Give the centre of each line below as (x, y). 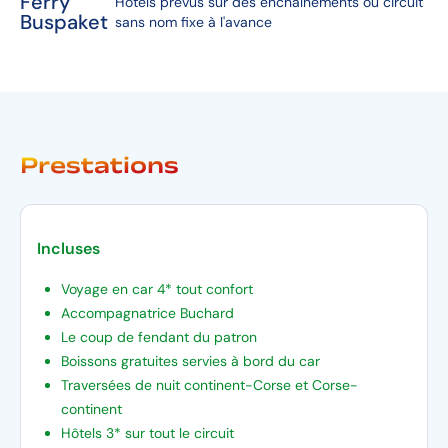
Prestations (99, 165)
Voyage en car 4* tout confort (157, 289)
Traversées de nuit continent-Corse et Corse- (209, 385)
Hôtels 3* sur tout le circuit (147, 433)
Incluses (68, 248)
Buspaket (64, 22)
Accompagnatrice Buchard (149, 313)
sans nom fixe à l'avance (194, 22)
